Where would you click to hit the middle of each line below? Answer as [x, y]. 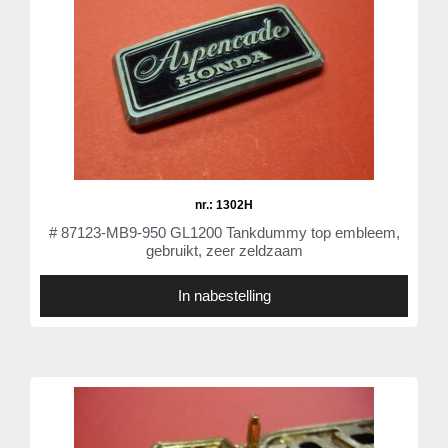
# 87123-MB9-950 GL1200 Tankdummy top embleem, [224, 233]
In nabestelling [224, 296]
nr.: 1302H [224, 205]
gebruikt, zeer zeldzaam [224, 251]
